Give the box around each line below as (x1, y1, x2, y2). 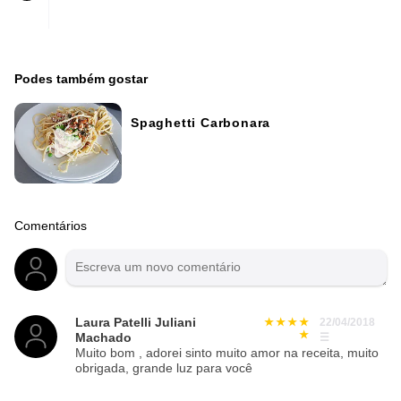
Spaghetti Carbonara (131, 116, 271, 131)
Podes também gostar (14, 73, 148, 87)
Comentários (14, 219, 87, 234)
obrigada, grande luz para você (75, 362, 252, 376)
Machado (75, 331, 132, 346)
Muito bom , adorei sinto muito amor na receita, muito (75, 346, 379, 361)
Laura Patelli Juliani (75, 316, 196, 330)
